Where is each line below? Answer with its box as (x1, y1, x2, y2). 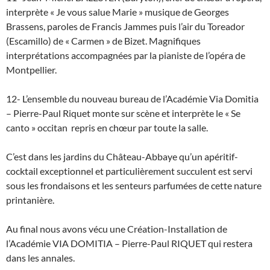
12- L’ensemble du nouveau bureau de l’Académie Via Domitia (6, 92, 259, 104)
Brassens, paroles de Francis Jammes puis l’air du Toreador (6, 20, 245, 32)
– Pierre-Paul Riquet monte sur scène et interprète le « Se (6, 107, 240, 119)
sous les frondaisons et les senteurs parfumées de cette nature (6, 179, 262, 191)
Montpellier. (6, 63, 57, 75)
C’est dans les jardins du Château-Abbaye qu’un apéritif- (6, 150, 238, 162)
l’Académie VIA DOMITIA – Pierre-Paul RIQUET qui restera (6, 237, 253, 249)
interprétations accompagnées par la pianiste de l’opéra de (6, 49, 245, 61)
